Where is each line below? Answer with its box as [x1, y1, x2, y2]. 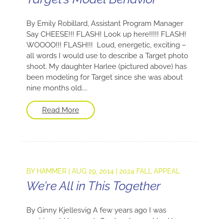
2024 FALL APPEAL [119, 167, 180, 175]
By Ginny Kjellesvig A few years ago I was [26, 205, 166, 215]
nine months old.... [26, 83, 88, 92]
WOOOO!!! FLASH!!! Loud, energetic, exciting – [26, 40, 186, 49]
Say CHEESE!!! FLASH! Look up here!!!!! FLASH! [26, 29, 186, 39]
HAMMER [36, 167, 66, 175]
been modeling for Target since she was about [26, 72, 183, 82]
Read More [42, 105, 79, 114]
